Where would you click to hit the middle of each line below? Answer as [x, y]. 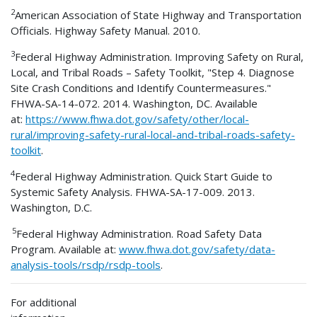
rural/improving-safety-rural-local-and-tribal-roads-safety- [153, 135]
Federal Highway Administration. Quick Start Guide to [144, 177]
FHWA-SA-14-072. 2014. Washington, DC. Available [134, 104]
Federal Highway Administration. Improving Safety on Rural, [159, 57]
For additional [44, 302]
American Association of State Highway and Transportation [158, 15]
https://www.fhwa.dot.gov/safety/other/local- [137, 119]
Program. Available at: [65, 249]
